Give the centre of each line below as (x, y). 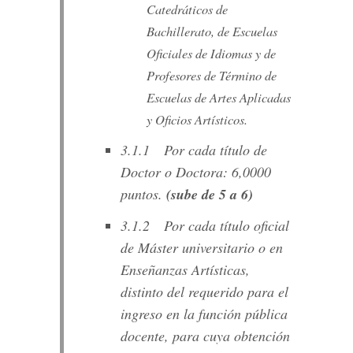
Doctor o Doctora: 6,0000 (195, 172)
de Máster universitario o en (201, 247)
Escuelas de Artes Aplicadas (218, 97)
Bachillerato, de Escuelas (212, 31)
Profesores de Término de (211, 75)
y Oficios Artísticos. (197, 119)
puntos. (143, 194)
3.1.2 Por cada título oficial (204, 225)
